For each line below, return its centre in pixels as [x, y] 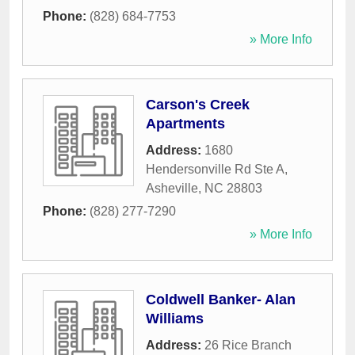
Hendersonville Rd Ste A [215, 170]
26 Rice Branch [248, 345]
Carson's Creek [198, 105]
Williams [175, 319]
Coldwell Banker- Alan [221, 300]
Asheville [172, 189]
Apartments [185, 124]
